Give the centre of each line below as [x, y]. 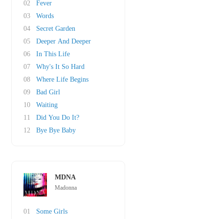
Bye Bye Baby [56, 130]
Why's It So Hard [60, 67]
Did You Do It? [58, 118]
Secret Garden [56, 29]
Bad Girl [48, 92]
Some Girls [52, 211]
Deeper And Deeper [64, 41]
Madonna [66, 188]
